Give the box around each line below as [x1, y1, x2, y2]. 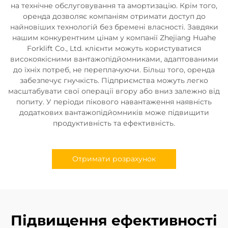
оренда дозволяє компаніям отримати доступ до [22, 11, 206, 21]
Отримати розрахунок [72, 154, 156, 163]
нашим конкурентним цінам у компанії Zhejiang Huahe [12, 33, 216, 42]
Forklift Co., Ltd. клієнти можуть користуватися [27, 43, 201, 53]
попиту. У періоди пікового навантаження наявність [16, 97, 212, 106]
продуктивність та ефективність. [53, 118, 175, 128]
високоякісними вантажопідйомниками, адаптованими [10, 54, 218, 64]
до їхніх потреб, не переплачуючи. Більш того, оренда [13, 65, 215, 74]
